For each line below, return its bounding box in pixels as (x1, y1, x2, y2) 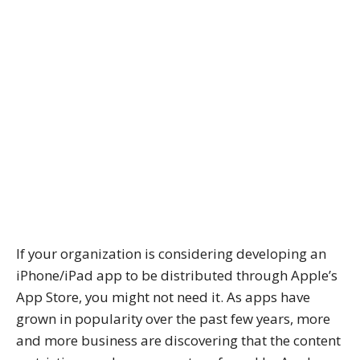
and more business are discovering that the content (16, 330, 341, 350)
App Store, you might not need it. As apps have (16, 287, 310, 306)
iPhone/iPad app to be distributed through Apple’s (16, 265, 337, 284)
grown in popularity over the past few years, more (16, 309, 330, 328)
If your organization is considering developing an (16, 243, 326, 263)
